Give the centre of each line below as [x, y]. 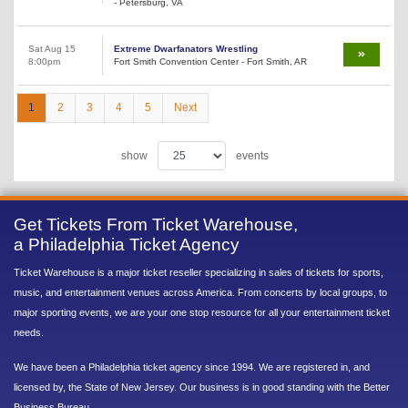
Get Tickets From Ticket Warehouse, [156, 224]
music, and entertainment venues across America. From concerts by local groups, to [200, 292]
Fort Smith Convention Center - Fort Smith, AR [210, 61]
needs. [29, 332]
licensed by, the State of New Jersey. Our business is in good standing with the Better [202, 387]
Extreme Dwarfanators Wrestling [186, 48]
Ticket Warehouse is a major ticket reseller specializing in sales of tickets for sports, [199, 272]
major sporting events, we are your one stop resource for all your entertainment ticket [202, 312]
